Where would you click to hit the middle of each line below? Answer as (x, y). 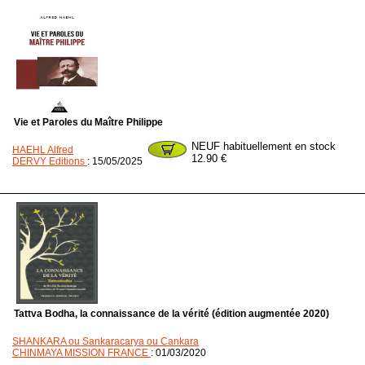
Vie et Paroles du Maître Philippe (88, 122)
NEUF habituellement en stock (264, 146)
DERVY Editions (50, 161)
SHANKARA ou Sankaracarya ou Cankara (106, 341)
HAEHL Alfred (43, 150)
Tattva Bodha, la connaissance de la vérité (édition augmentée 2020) (172, 314)
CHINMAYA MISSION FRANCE (81, 353)
